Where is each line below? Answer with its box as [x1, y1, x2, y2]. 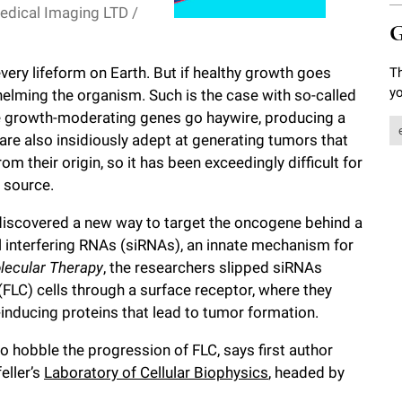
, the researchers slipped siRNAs [103, 258, 322, 277]
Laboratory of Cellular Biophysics [44, 363, 268, 382]
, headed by [268, 363, 345, 382]
